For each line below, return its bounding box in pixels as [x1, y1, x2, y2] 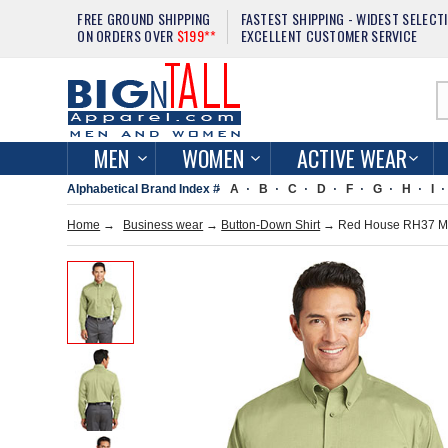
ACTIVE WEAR [297, 142, 408, 174]
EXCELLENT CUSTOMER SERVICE [240, 25, 418, 46]
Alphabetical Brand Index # [67, 182, 221, 196]
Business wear [123, 218, 204, 232]
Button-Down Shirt [221, 218, 321, 232]
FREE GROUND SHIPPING [77, 8, 211, 29]
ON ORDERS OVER [77, 25, 177, 46]
